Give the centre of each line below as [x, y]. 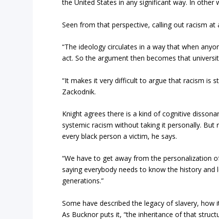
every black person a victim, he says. [120, 136]
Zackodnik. [79, 91]
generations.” [83, 181]
